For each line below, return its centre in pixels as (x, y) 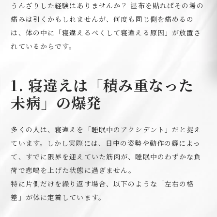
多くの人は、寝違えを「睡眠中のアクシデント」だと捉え (106, 129)
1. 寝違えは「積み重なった (102, 85)
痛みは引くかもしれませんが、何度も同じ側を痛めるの (102, 19)
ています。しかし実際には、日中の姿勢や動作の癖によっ (106, 143)
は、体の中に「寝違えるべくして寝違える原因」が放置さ (106, 32)
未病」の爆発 (56, 102)
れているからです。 (44, 46)
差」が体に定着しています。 (58, 197)
